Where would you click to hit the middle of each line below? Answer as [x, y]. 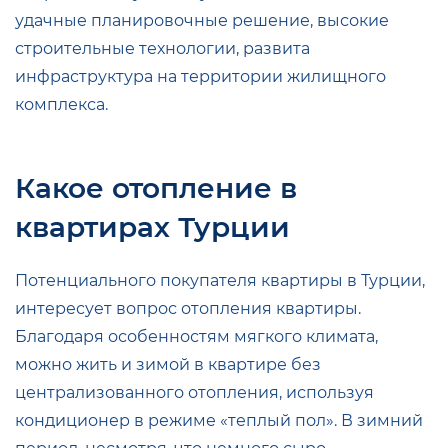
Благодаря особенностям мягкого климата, [196, 336]
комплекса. [61, 104]
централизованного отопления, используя [194, 392]
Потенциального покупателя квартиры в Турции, [220, 280]
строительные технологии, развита [162, 48]
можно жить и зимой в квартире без [168, 364]
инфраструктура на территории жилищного [200, 76]
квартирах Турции [152, 226]
